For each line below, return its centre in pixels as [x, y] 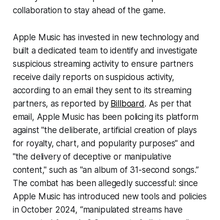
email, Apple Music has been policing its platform [105, 117]
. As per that [168, 104]
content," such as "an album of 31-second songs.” [106, 170]
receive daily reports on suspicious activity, [94, 77]
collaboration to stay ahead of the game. [89, 11]
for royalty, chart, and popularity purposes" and [104, 144]
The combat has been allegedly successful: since [105, 183]
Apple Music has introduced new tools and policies [110, 197]
